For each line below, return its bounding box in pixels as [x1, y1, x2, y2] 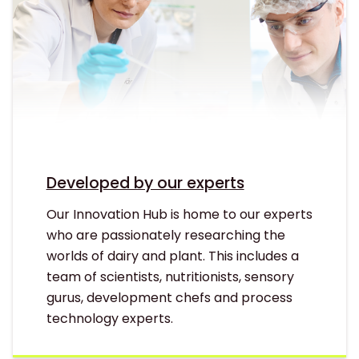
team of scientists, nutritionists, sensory [46, 267, 294, 286]
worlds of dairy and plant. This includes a [46, 246, 299, 265]
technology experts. [46, 309, 173, 328]
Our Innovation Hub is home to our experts [46, 204, 313, 224]
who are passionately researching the [46, 225, 285, 244]
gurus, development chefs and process [46, 288, 292, 307]
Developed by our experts [46, 171, 244, 194]
